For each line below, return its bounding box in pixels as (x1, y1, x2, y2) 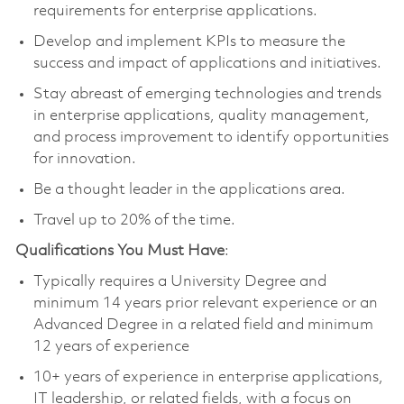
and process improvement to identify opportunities (32, 129, 389, 145)
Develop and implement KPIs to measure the (32, 33, 345, 50)
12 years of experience (32, 338, 189, 354)
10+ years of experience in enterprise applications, (32, 369, 383, 385)
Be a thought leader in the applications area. (32, 181, 345, 197)
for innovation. (32, 151, 136, 167)
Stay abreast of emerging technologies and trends (32, 86, 381, 102)
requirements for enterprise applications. (32, 3, 317, 19)
